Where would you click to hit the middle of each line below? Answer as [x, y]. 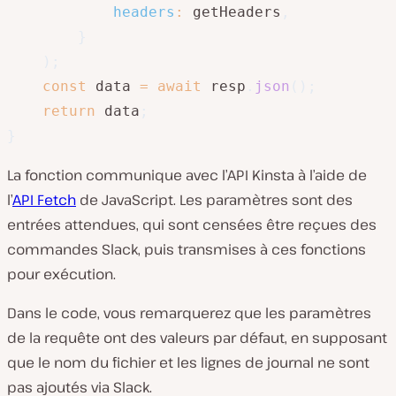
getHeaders [232, 12]
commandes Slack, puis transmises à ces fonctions [187, 250]
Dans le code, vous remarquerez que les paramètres [189, 313]
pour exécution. [61, 274]
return [69, 111]
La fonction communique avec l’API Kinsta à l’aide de [187, 175]
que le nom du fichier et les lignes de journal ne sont [188, 363]
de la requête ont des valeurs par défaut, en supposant [197, 338]
